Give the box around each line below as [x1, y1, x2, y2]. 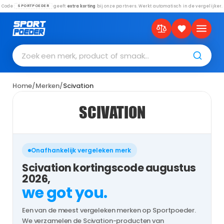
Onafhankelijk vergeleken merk [31, 146, 131, 154]
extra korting [66, 3, 96, 9]
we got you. [22, 182, 107, 203]
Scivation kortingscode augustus [22, 160, 196, 175]
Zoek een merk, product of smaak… [21, 50, 149, 61]
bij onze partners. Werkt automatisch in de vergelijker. [95, 3, 223, 9]
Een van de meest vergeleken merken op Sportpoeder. [22, 205, 196, 215]
